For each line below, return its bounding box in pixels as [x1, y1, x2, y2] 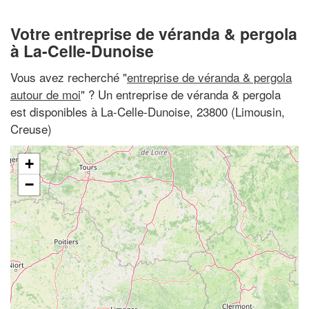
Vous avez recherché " [10, 68, 127, 86]
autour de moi [10, 85, 81, 103]
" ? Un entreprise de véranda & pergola [81, 85, 281, 103]
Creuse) [10, 119, 52, 137]
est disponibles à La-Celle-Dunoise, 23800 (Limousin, [10, 102, 285, 120]
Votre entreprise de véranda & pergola [10, 22, 297, 45]
